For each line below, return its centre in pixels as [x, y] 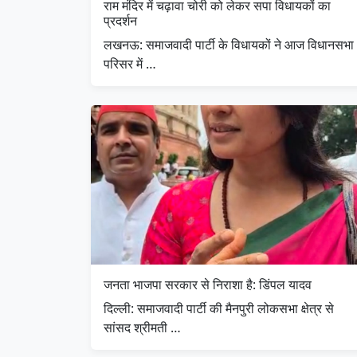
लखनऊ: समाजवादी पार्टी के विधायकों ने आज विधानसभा [229, 44]
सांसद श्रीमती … [142, 327]
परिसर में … [130, 63]
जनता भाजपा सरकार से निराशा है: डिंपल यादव [208, 284]
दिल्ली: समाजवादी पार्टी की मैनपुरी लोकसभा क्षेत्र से [219, 308]
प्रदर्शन [120, 20]
